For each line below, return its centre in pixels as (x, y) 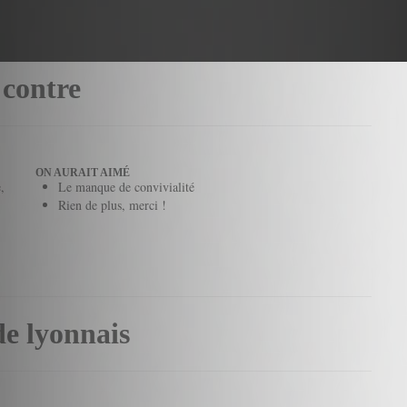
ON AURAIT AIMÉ (83, 173)
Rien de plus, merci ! (112, 205)
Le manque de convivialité (126, 187)
